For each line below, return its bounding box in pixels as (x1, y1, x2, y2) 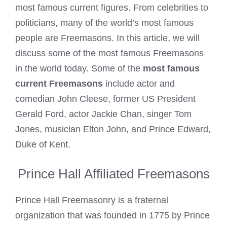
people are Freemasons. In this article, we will (15, 33, 200, 43)
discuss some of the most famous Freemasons (15, 48, 204, 58)
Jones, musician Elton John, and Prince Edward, (15, 124, 211, 134)
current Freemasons (15, 79, 103, 89)
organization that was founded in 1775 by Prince (15, 210, 210, 220)
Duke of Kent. (15, 139, 70, 149)
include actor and (103, 79, 175, 89)
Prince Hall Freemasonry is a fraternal (15, 195, 168, 205)
